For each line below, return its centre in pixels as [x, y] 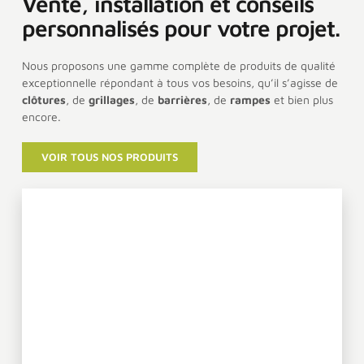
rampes [250, 100]
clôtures [44, 100]
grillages [112, 100]
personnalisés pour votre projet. [181, 28]
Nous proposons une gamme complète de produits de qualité [179, 66]
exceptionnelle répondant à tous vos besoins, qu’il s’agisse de [180, 83]
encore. [41, 117]
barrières [182, 100]
